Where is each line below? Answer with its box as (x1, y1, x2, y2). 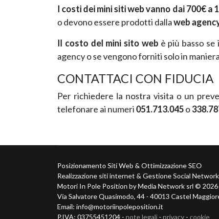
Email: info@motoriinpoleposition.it (57, 202, 163, 211)
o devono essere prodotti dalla (57, 16, 172, 27)
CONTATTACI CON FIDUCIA (57, 70, 214, 86)
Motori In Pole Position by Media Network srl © (57, 181, 202, 190)
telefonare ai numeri (57, 103, 136, 114)
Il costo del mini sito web (57, 37, 158, 48)
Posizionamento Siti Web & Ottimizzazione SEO (57, 161, 202, 170)
